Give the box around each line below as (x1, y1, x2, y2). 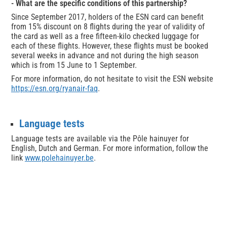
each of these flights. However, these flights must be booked (11, 41, 208, 51)
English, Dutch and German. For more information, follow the (11, 143, 208, 154)
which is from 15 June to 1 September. (11, 60, 137, 70)
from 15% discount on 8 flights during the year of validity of (11, 22, 205, 32)
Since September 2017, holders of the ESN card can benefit (11, 12, 204, 22)
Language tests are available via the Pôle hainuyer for (11, 134, 189, 144)
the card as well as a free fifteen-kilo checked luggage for (11, 31, 199, 42)
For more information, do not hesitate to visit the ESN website (11, 74, 213, 84)
